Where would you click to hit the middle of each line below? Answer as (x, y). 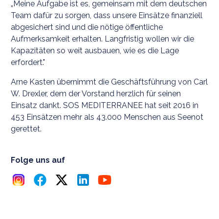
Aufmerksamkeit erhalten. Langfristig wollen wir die (103, 39)
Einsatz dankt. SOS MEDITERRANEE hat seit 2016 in (105, 105)
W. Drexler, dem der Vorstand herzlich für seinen (96, 93)
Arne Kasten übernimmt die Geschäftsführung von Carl (109, 82)
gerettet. (26, 129)
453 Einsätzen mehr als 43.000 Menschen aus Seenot (107, 117)
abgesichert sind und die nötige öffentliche (87, 27)
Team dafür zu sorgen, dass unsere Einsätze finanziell (107, 15)
